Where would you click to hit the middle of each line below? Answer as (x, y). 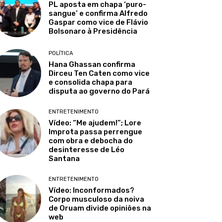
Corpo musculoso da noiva (97, 199)
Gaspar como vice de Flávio (99, 23)
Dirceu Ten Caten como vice (99, 74)
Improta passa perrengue (96, 132)
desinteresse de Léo (87, 150)
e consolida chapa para (91, 83)
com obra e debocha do (91, 141)
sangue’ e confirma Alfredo (98, 14)
